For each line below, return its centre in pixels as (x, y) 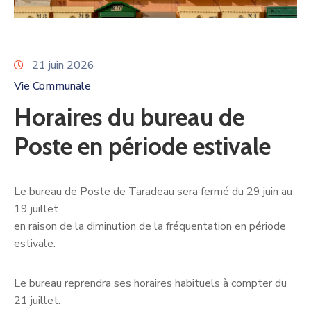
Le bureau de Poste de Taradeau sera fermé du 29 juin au (153, 192)
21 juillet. (37, 301)
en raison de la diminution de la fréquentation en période (150, 226)
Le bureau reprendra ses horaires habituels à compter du (150, 283)
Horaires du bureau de (129, 117)
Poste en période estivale (142, 146)
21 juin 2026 (63, 65)
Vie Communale (52, 86)
